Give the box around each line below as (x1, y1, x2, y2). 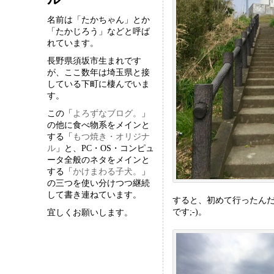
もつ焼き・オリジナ (73, 131, 150, 141)
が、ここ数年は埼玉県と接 (47, 67, 150, 77)
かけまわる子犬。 (73, 166, 142, 176)
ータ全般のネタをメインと (47, 155, 150, 165)
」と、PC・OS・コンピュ (56, 143, 155, 153)
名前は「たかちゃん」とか (47, 15, 150, 24)
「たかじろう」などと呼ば (47, 26, 150, 36)
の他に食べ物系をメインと (47, 120, 150, 130)
